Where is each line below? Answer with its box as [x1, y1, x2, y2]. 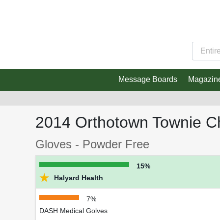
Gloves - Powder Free [35, 137, 149, 151]
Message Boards [118, 75, 177, 84]
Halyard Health [52, 174, 103, 182]
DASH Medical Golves [39, 207, 108, 215]
